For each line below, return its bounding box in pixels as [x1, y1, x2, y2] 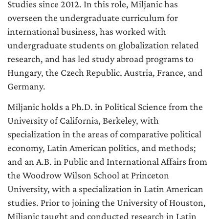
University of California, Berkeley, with [7, 115, 159, 126]
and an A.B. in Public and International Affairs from [7, 156, 207, 167]
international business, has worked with [7, 26, 166, 37]
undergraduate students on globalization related [7, 40, 199, 50]
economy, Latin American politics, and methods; [7, 142, 196, 153]
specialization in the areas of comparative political [7, 129, 201, 139]
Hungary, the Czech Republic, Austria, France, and [7, 67, 203, 78]
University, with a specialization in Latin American [7, 183, 203, 194]
